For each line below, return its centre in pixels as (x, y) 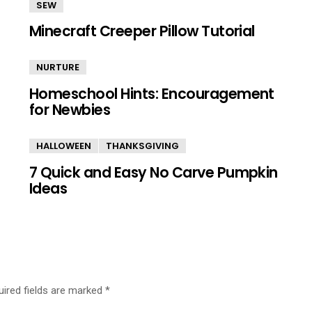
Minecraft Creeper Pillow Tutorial (142, 31)
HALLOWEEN (64, 146)
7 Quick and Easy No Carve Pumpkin (154, 172)
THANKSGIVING (142, 146)
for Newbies (70, 110)
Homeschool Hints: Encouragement (152, 94)
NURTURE (58, 68)
